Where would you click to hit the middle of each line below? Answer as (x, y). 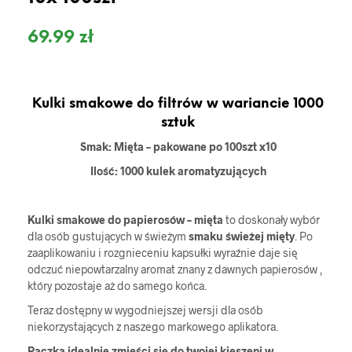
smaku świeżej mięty (242, 236)
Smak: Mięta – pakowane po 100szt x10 (178, 146)
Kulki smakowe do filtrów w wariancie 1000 (178, 103)
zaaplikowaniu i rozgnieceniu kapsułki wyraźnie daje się (163, 252)
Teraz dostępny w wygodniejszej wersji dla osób (145, 310)
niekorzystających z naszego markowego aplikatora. (153, 326)
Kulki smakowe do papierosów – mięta (125, 219)
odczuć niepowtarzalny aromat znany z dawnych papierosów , (175, 269)
